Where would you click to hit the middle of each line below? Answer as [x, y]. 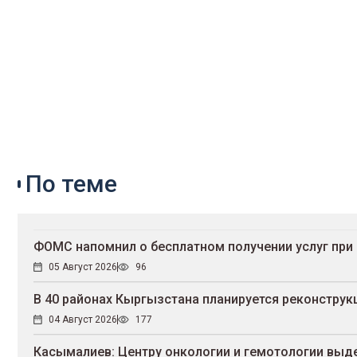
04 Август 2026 [83, 320]
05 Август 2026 [83, 267]
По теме [71, 184]
